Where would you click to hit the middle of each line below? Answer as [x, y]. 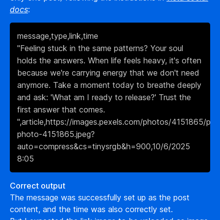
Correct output [38, 186]
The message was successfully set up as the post [100, 197]
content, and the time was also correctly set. [91, 209]
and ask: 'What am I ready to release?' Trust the [104, 97]
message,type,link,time [58, 36]
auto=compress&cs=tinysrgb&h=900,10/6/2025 [104, 146]
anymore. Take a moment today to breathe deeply [109, 85]
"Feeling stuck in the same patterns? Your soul [100, 48]
